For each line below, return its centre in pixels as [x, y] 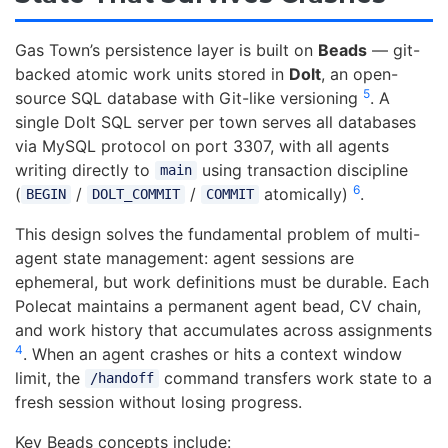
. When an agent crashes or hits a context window [212, 353]
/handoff [121, 378]
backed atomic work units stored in [152, 73]
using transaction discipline [302, 169]
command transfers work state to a [295, 377]
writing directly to [85, 169]
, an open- [359, 73]
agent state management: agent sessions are [184, 257]
